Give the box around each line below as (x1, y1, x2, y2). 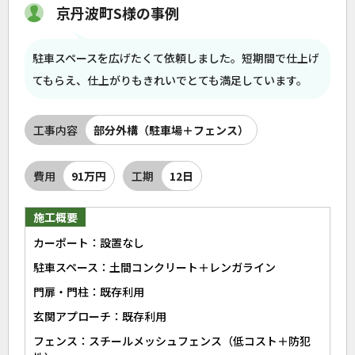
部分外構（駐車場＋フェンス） (94, 122, 249, 138)
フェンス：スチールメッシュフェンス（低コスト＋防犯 (33, 333, 311, 349)
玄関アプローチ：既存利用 (33, 308, 166, 324)
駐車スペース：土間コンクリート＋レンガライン (33, 259, 276, 275)
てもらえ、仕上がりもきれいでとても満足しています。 (32, 72, 307, 88)
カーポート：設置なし (33, 235, 144, 250)
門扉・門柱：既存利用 (33, 284, 144, 300)
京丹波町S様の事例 (56, 2, 179, 23)
